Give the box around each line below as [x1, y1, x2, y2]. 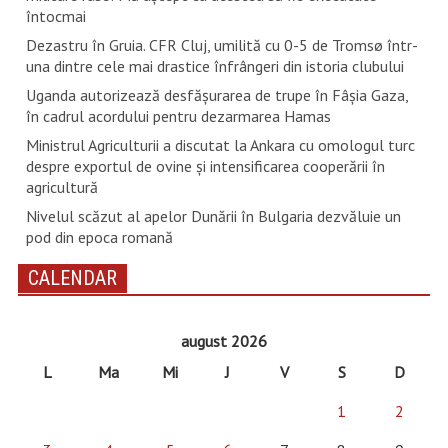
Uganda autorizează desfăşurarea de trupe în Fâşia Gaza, [25, 85, 408, 106]
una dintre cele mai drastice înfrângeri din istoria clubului [25, 56, 404, 77]
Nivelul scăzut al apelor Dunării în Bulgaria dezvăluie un [25, 206, 401, 227]
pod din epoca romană [25, 227, 173, 248]
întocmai [25, 6, 86, 27]
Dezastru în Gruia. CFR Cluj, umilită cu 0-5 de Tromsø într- [25, 35, 418, 56]
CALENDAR [27, 266, 117, 291]
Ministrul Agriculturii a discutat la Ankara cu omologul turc [25, 135, 415, 156]
